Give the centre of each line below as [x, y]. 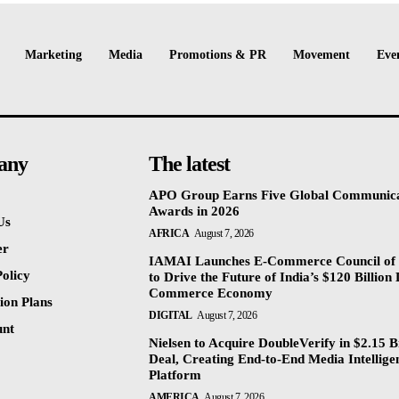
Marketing [53, 54]
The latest [190, 164]
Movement [322, 54]
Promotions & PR [218, 54]
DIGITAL [171, 316]
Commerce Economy [211, 293]
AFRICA [169, 234]
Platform [175, 375]
